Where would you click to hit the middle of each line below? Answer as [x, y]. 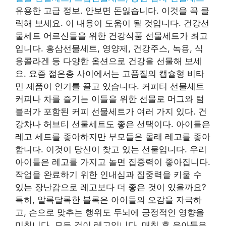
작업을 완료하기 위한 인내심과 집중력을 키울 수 [108, 174]
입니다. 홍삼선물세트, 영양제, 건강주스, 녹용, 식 [109, 48]
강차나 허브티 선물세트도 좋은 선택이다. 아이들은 [113, 124]
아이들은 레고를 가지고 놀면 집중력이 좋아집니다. [113, 162]
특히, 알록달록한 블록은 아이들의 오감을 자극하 [108, 200]
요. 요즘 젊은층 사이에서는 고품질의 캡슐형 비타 [110, 73]
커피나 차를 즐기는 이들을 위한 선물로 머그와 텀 [110, 99]
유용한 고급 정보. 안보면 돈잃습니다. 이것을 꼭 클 [112, 10]
